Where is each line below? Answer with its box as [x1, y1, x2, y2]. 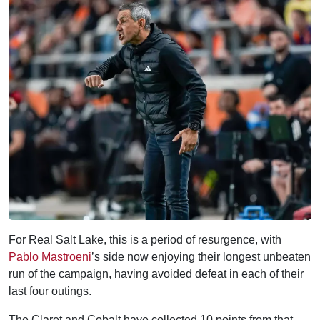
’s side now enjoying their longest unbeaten [91, 251, 311, 263]
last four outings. [9, 285, 91, 297]
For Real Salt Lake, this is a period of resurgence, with [9, 234, 281, 246]
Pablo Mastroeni [9, 251, 91, 263]
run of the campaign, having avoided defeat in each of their [9, 268, 304, 280]
